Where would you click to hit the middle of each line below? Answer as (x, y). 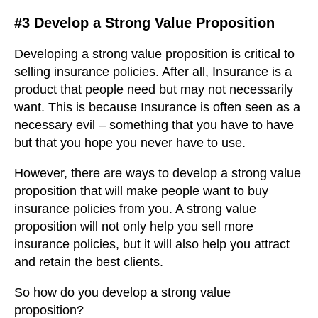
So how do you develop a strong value (122, 292)
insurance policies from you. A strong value (135, 208)
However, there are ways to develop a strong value (158, 173)
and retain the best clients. (89, 262)
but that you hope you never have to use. (130, 142)
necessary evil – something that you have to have (154, 125)
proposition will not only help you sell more (134, 226)
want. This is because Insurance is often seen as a (157, 107)
